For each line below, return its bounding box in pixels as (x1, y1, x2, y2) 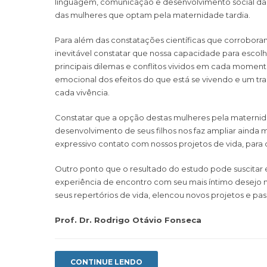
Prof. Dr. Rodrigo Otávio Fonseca (55, 215, 201, 225)
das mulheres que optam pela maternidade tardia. (55, 10, 250, 20)
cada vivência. (55, 87, 110, 97)
